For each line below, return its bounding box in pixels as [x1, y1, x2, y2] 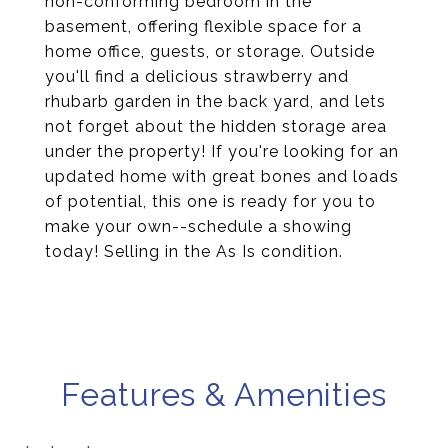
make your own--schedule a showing [45, 217, 352, 236]
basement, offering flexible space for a [45, 17, 362, 36]
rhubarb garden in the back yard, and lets [45, 92, 386, 111]
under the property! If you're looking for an [45, 142, 399, 161]
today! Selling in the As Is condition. [45, 242, 343, 261]
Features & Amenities [61, 376, 387, 413]
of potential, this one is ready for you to [45, 192, 376, 211]
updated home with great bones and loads [45, 167, 399, 186]
